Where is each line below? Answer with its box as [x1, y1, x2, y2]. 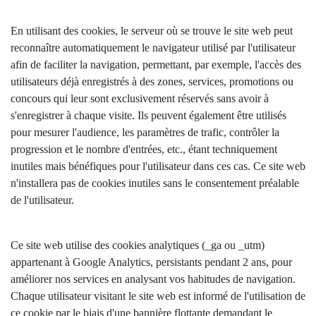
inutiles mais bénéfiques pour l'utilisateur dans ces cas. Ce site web [11, 160, 305, 172]
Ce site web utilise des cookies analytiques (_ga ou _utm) [11, 239, 265, 251]
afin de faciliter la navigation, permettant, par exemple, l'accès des [11, 59, 301, 71]
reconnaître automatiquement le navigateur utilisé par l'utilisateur [11, 42, 296, 54]
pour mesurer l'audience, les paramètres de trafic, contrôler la [11, 126, 279, 138]
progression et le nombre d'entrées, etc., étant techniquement [11, 143, 277, 155]
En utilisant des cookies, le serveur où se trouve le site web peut [11, 25, 293, 37]
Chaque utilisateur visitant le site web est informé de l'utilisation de [11, 290, 305, 302]
